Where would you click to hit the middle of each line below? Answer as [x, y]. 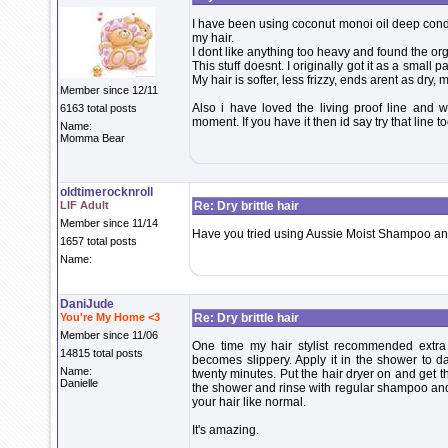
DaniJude [87, 304]
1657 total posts [98, 241]
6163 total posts [98, 108]
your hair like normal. [249, 402]
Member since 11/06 [109, 335]
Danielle [79, 383]
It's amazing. [225, 430]
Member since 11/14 [109, 223]
